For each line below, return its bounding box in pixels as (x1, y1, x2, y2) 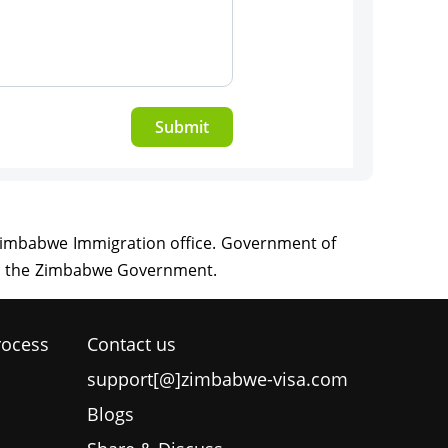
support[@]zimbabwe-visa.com (86, 367, 348, 391)
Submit (154, 116, 209, 138)
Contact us (86, 332, 176, 356)
